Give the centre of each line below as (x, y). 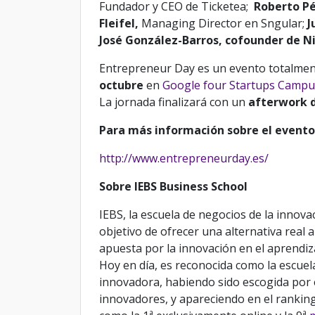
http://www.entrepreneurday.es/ (184, 159)
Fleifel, (120, 24)
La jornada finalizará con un (173, 102)
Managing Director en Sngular (221, 24)
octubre (121, 85)
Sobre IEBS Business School (173, 187)
